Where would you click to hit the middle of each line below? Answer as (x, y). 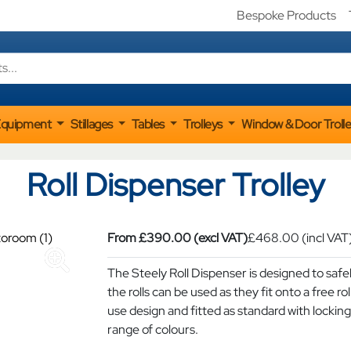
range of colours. (153, 329)
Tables (149, 124)
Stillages (92, 124)
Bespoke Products (286, 15)
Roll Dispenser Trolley (175, 184)
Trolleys (204, 124)
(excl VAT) (220, 237)
